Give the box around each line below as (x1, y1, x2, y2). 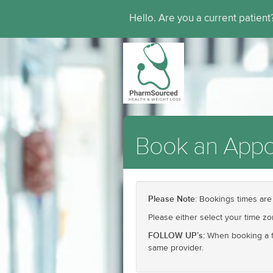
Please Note (148, 194, 195, 204)
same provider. (148, 244, 204, 252)
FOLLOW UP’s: (148, 230, 205, 241)
